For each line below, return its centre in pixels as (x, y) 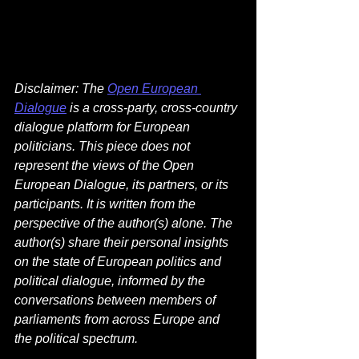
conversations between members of (117, 301)
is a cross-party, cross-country (153, 108)
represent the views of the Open (106, 166)
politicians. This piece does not (104, 147)
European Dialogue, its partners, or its (123, 185)
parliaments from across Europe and (119, 320)
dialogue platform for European (104, 127)
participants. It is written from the (107, 204)
